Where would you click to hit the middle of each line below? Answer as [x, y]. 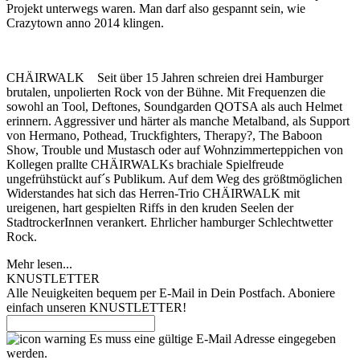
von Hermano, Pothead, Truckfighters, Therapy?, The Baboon [164, 135]
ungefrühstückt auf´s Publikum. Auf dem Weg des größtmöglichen [174, 179]
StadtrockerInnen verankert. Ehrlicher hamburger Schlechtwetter [170, 222]
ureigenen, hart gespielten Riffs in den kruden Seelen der [150, 208]
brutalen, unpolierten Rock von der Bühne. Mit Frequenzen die [166, 92]
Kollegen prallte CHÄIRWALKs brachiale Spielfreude [145, 164]
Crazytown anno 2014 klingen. [85, 23]
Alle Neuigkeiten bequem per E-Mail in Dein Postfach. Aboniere [171, 293]
